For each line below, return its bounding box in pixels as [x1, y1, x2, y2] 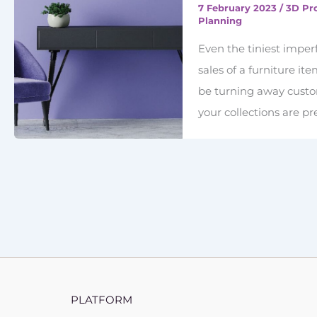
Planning [198, 15, 243, 27]
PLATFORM [71, 292, 132, 306]
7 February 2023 [198, 2, 280, 14]
